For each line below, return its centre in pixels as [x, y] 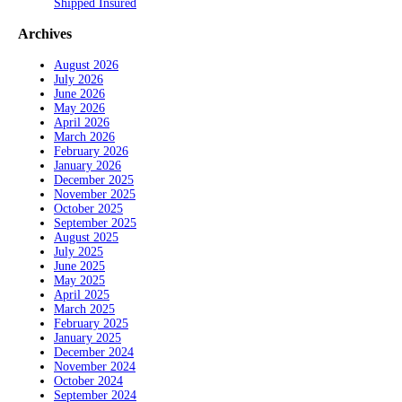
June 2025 [79, 266]
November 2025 [95, 194]
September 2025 [95, 223]
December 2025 [94, 179]
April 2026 [82, 122]
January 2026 [87, 165]
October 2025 [88, 208]
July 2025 [79, 251]
